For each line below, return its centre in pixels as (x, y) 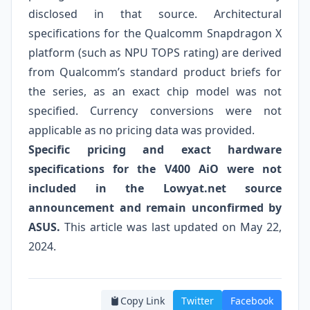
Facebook (252, 301)
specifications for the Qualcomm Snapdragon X (155, 33)
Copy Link (143, 301)
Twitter (198, 301)
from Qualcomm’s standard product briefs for (155, 72)
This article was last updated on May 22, (171, 227)
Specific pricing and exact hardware (155, 149)
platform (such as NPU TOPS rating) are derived (155, 53)
